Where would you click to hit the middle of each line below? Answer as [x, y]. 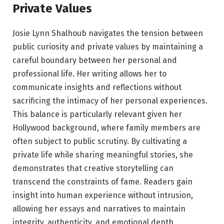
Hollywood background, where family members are [106, 128]
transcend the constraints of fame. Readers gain [102, 182]
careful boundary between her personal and [95, 60]
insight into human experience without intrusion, [103, 195]
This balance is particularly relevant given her [97, 114]
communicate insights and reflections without [97, 87]
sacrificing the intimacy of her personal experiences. [110, 101]
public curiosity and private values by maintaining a [108, 47]
